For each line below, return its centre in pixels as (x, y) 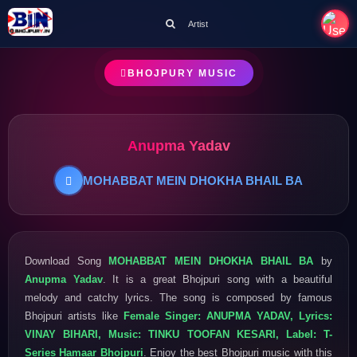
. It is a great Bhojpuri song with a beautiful (217, 279)
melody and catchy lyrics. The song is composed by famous (178, 297)
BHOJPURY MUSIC (182, 73)
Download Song (67, 261)
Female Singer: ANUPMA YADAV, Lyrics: (228, 316)
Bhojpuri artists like (74, 316)
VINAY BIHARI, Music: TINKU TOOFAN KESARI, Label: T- (178, 334)
